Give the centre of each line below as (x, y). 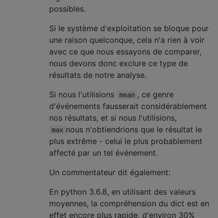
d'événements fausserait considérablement (128, 106)
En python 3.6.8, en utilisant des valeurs (122, 192)
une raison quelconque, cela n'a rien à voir (127, 40)
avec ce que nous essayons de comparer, (125, 52)
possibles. (67, 9)
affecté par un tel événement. (103, 153)
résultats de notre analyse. (98, 75)
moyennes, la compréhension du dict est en (129, 203)
